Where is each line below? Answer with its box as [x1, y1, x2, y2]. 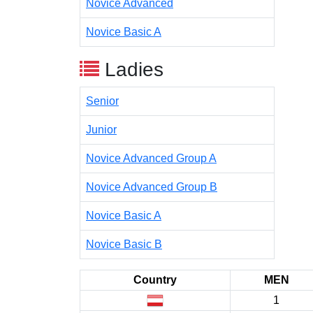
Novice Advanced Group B [86, 181, 217, 193]
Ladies [99, 59, 163, 80]
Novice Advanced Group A [86, 152, 217, 164]
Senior [86, 95, 119, 107]
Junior [86, 124, 117, 136]
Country [133, 274, 177, 286]
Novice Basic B [86, 238, 162, 250]
